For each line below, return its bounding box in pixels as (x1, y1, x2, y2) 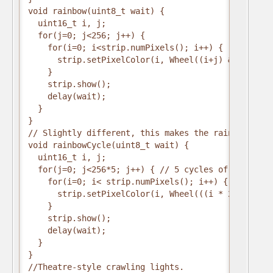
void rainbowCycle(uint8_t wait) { (28, 140, 189, 150)
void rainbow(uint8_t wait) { (28, 6, 165, 16)
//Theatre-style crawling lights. (28, 262, 184, 272)
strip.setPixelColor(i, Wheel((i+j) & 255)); (28, 55, 267, 65)
